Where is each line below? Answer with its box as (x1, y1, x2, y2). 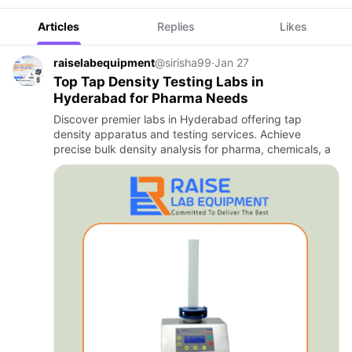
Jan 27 (214, 56, 249, 69)
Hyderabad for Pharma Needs (53, 90, 248, 106)
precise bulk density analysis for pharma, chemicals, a (53, 142, 331, 156)
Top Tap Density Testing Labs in (53, 74, 264, 90)
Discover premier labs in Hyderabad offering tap (53, 112, 302, 126)
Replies (156, 20, 195, 33)
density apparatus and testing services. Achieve (53, 127, 301, 141)
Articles (38, 20, 80, 33)
